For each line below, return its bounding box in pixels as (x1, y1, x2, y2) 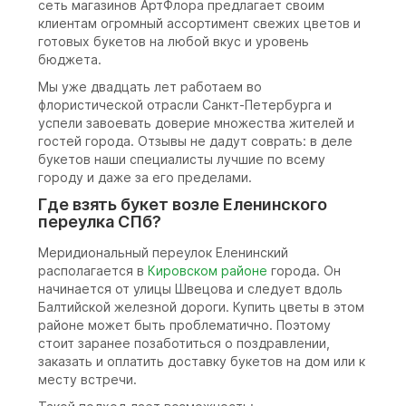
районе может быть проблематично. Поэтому (38, 317, 331, 333)
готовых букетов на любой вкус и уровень (38, 34, 309, 50)
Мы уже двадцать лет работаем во (38, 79, 262, 95)
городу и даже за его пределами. (38, 169, 252, 186)
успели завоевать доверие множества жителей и (38, 115, 354, 131)
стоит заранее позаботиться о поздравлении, (38, 335, 330, 352)
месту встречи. (38, 372, 137, 388)
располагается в (38, 263, 148, 279)
